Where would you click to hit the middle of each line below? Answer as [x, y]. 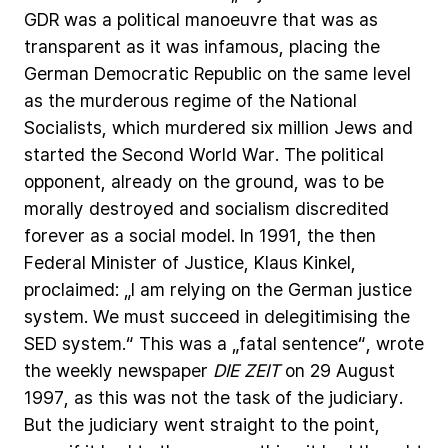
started [54, 154]
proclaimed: [71, 289]
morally [54, 208]
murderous [124, 100]
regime [202, 100]
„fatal [254, 343]
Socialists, [65, 127]
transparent [72, 46]
